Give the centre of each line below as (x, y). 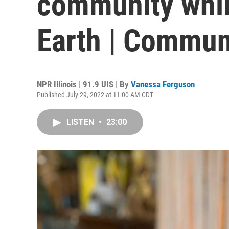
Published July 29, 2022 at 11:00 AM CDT (95, 95)
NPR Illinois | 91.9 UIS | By (84, 84)
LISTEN (81, 122)
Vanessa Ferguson (163, 84)
